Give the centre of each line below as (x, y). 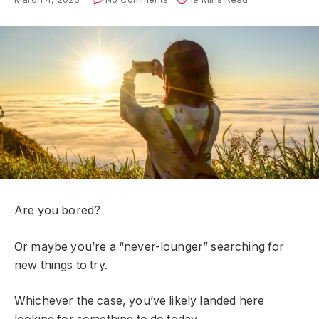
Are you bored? (59, 211)
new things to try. (63, 265)
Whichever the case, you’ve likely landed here (140, 301)
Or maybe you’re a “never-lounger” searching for (150, 246)
